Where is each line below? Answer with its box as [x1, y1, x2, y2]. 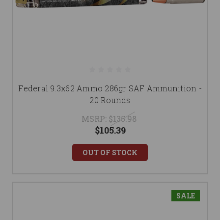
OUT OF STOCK [82, 148, 137, 157]
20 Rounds [89, 95, 131, 105]
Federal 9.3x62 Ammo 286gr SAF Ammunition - [18, 83, 202, 93]
